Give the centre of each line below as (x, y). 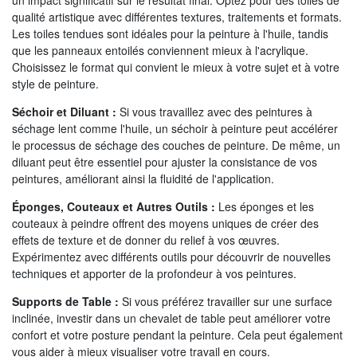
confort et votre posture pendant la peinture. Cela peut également (177, 334)
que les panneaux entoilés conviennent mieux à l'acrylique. (160, 50)
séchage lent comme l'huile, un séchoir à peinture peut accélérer (175, 128)
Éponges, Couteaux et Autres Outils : (114, 206)
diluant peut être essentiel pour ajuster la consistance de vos (165, 161)
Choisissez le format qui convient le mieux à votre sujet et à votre (176, 67)
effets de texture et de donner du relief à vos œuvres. (146, 239)
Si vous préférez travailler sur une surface (226, 301)
